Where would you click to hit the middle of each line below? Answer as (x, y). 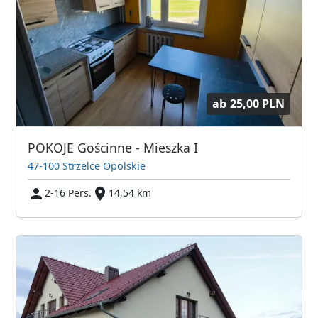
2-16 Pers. (68, 193)
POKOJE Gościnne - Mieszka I (113, 148)
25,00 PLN (257, 103)
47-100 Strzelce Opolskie (87, 166)
